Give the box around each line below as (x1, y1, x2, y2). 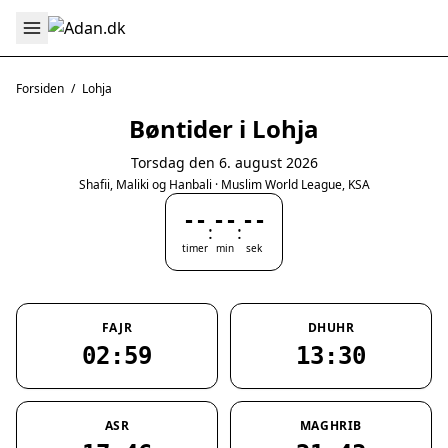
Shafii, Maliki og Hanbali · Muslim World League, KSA (78, 176, 370, 193)
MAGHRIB (299, 417, 363, 434)
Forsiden (16, 80, 64, 97)
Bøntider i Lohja (129, 112, 319, 145)
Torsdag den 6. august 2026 (130, 153, 318, 172)
